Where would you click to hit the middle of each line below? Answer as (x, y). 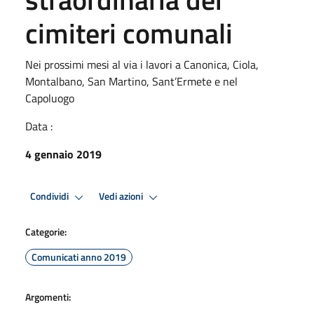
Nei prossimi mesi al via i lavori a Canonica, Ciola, (142, 64)
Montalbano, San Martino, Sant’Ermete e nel (131, 81)
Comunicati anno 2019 (79, 257)
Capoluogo (50, 98)
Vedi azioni (122, 197)
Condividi (50, 197)
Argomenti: (48, 296)
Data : (39, 126)
